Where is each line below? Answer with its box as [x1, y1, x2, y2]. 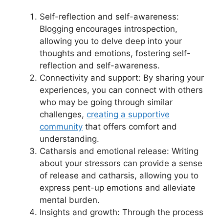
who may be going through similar [40, 97, 173, 108]
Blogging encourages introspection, [40, 24, 177, 34]
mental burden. [40, 195, 100, 205]
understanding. [40, 134, 99, 144]
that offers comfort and [83, 122, 177, 132]
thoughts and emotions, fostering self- [40, 48, 191, 59]
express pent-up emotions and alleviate [40, 183, 196, 193]
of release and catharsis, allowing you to [40, 171, 198, 181]
